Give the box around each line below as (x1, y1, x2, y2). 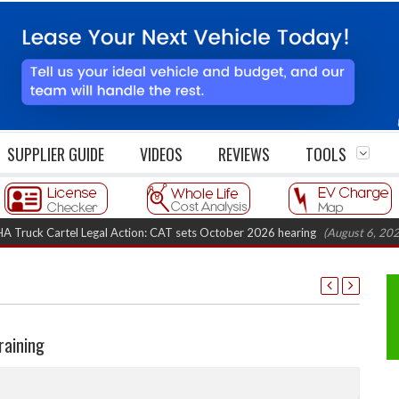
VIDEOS (140, 142, 183, 167)
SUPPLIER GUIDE (7, 142, 104, 167)
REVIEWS (218, 142, 270, 167)
